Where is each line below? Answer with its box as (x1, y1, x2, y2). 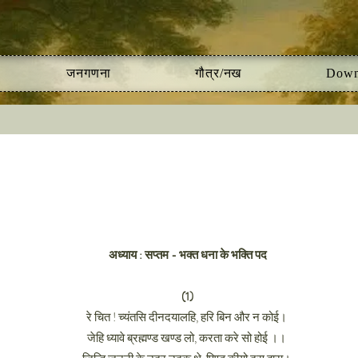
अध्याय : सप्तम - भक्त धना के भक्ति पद (108, 246, 267, 264)
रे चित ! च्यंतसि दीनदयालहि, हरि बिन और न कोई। (86, 308, 289, 326)
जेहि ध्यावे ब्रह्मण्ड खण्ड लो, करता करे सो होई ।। (86, 329, 288, 347)
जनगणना (66, 66, 111, 80)
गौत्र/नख (195, 66, 242, 80)
